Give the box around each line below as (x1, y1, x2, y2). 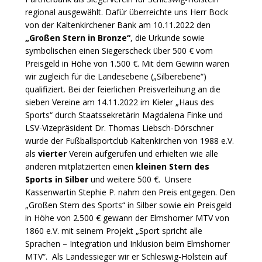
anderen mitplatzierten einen (25, 161, 136, 172)
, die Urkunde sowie (130, 32, 205, 43)
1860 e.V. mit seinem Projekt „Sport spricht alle (25, 225, 202, 236)
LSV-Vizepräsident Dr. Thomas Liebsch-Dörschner (25, 122, 213, 133)
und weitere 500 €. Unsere (88, 174, 192, 185)
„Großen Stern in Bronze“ (25, 32, 130, 43)
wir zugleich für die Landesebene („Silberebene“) (25, 71, 206, 82)
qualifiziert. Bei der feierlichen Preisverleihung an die (25, 84, 220, 95)
